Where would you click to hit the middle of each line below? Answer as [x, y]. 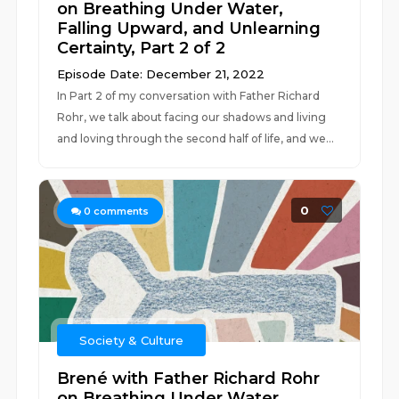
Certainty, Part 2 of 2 [142, 48]
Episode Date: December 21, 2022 [161, 74]
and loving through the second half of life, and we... [196, 138]
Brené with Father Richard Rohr [189, 379]
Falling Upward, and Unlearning [189, 28]
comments [120, 211]
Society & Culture [132, 340]
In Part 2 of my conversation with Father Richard [189, 96]
